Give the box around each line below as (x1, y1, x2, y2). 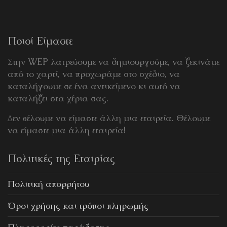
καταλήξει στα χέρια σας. (8, 92, 108, 104)
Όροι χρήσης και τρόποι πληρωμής (8, 200, 148, 212)
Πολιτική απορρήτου (8, 178, 89, 190)
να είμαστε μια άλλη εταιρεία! (8, 124, 126, 136)
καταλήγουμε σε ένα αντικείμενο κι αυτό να (8, 80, 180, 92)
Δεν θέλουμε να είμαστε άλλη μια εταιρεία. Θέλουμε (8, 112, 210, 124)
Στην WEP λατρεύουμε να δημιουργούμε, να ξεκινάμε (8, 56, 219, 68)
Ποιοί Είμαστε (8, 33, 72, 48)
